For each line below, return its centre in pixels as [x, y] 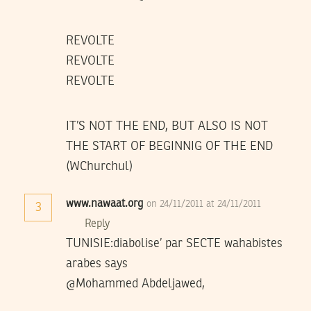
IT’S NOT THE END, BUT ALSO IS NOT [167, 126]
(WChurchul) [99, 166]
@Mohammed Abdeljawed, [135, 284]
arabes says [97, 263]
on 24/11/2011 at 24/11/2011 [204, 204]
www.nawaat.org [104, 204]
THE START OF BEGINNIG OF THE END [169, 146]
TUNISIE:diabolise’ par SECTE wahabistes [174, 243]
